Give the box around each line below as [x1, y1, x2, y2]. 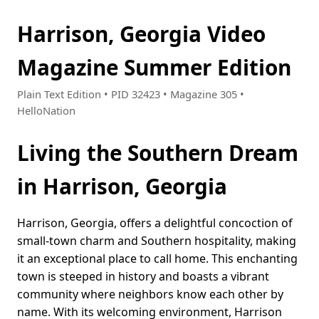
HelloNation [17, 103, 75, 118]
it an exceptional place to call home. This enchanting [17, 251, 298, 267]
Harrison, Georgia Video [17, 19, 266, 48]
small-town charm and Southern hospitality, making [17, 233, 296, 249]
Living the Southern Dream [17, 138, 298, 168]
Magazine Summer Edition [17, 53, 291, 82]
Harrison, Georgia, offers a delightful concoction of [17, 215, 293, 231]
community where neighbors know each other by [17, 286, 283, 303]
